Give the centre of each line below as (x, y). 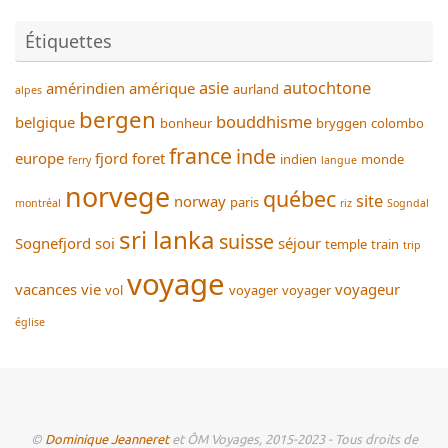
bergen (117, 119)
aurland (256, 88)
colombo (397, 122)
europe (39, 157)
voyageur (367, 288)
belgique (45, 121)
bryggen (341, 122)
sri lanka (167, 239)
